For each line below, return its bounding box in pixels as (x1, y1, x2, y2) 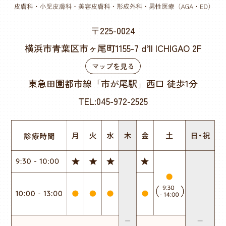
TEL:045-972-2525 (78, 94, 148, 107)
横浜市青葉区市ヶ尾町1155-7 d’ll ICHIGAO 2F (24, 41, 202, 54)
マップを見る (92, 61, 134, 72)
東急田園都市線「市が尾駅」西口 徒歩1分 (28, 76, 198, 90)
